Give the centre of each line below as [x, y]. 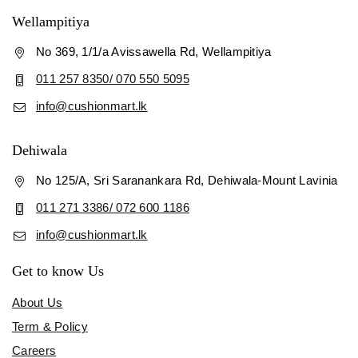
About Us [38, 302]
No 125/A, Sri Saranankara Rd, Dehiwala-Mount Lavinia [187, 180]
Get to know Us [58, 270]
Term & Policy [50, 326]
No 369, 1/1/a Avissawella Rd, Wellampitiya [154, 51]
